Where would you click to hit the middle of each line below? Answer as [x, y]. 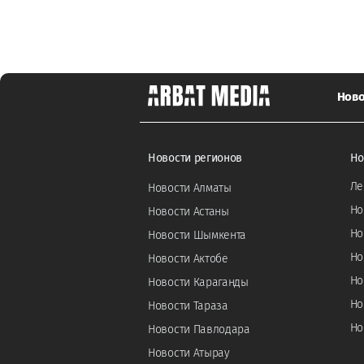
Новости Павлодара [199, 329]
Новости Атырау [189, 353]
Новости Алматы [190, 188]
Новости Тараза [188, 305]
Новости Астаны [188, 211]
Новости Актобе [188, 258]
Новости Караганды [198, 282]
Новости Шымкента [197, 235]
